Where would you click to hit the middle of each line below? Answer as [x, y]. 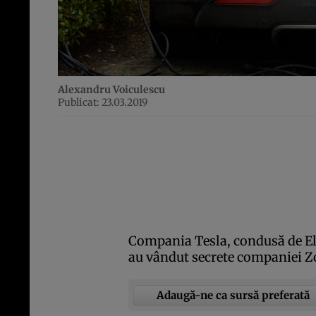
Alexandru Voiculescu [111, 90]
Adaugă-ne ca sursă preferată [233, 295]
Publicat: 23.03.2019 [103, 103]
